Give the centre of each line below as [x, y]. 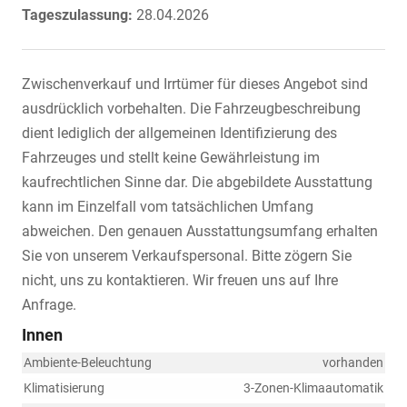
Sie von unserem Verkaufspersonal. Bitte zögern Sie [187, 256]
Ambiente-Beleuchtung [88, 363]
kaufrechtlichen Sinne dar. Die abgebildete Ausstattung [197, 183]
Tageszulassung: [77, 15]
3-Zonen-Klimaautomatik [313, 388]
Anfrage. [49, 305]
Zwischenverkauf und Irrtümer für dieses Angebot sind [195, 84]
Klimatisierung [64, 388]
